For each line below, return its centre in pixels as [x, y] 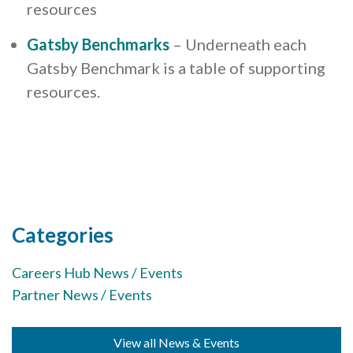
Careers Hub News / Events [97, 272]
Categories [63, 234]
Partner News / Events [82, 294]
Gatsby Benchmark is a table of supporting [176, 68]
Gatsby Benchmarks [98, 45]
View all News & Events [176, 342]
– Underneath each [240, 45]
